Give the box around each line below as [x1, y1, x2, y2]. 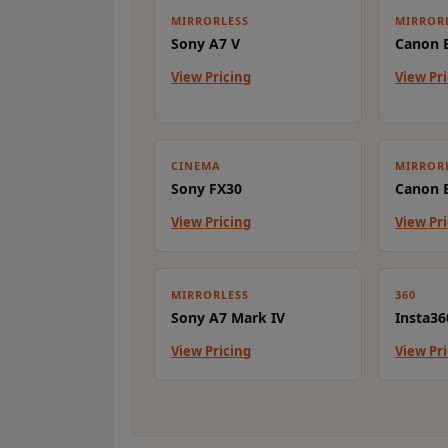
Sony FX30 [171, 179, 242, 199]
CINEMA [171, 158, 221, 174]
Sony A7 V [171, 34, 240, 54]
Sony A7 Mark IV [171, 308, 285, 328]
